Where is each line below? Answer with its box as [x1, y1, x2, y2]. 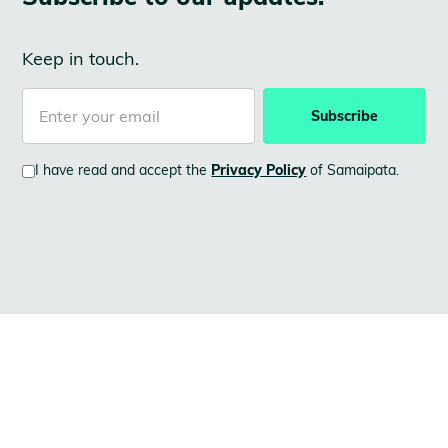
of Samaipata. [306, 161, 400, 179]
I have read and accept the [35, 161, 212, 179]
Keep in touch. [22, 47, 140, 70]
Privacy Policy [211, 161, 307, 179]
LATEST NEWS [22, 398, 120, 416]
